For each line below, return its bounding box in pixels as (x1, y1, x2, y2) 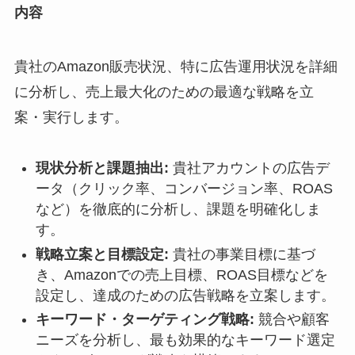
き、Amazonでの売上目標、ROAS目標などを (35, 266, 328, 283)
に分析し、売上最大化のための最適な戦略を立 (13, 83, 314, 100)
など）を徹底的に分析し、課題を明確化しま (35, 201, 321, 218)
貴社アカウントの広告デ (168, 160, 330, 177)
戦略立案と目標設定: (35, 246, 169, 262)
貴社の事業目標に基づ (168, 246, 315, 262)
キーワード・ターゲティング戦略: (35, 311, 254, 328)
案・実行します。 (13, 109, 128, 125)
